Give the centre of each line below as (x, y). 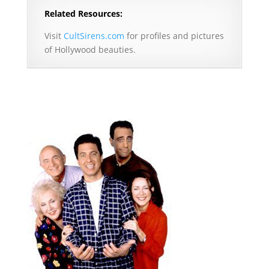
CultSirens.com (94, 36)
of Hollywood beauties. (90, 50)
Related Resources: (83, 14)
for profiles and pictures (174, 36)
